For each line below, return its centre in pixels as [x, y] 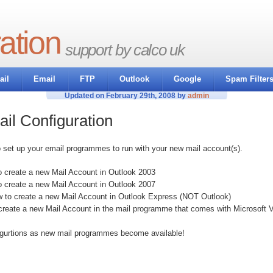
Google [187, 79]
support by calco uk [125, 50]
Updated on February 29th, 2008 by [126, 95]
